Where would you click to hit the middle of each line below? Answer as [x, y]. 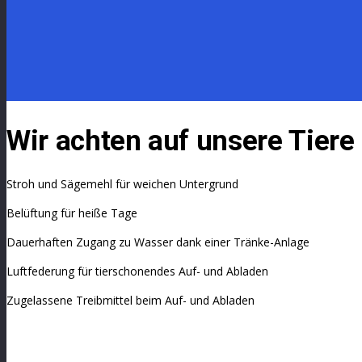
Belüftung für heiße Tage [72, 213]
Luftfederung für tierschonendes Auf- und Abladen [137, 271]
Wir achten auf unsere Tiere [181, 141]
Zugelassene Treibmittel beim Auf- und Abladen [130, 301]
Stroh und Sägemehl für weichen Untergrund [122, 184]
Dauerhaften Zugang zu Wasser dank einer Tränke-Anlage [158, 242]
